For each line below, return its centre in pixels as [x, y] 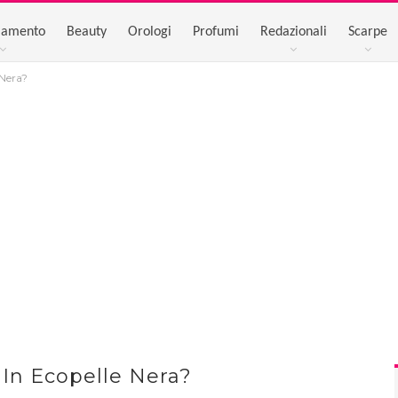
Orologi [149, 32]
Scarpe [367, 32]
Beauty [86, 32]
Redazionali [293, 32]
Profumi [215, 32]
